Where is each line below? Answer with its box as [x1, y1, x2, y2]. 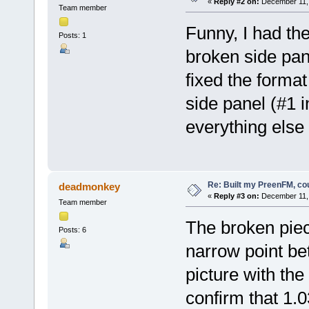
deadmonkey [59, 180, 121, 192]
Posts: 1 [58, 30, 86, 39]
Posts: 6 [58, 226, 86, 235]
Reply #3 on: [213, 191, 259, 200]
